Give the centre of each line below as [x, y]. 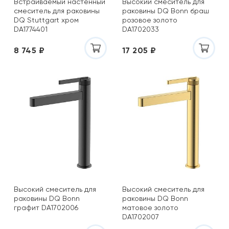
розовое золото [150, 20]
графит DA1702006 [46, 208]
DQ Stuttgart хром [46, 20]
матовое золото [150, 208]
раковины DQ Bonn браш [166, 11]
